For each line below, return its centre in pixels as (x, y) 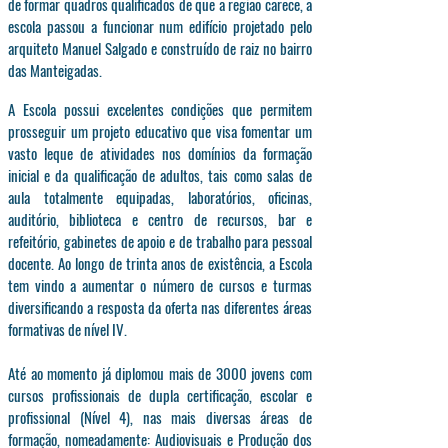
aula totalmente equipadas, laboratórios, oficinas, (160, 197)
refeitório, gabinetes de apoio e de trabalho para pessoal (160, 241)
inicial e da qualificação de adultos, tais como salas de (160, 175)
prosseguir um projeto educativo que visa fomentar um (160, 131)
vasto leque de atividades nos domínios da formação (160, 153)
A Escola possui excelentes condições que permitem (160, 109)
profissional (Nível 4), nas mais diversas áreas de (160, 417)
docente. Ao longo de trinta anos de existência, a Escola (160, 263)
